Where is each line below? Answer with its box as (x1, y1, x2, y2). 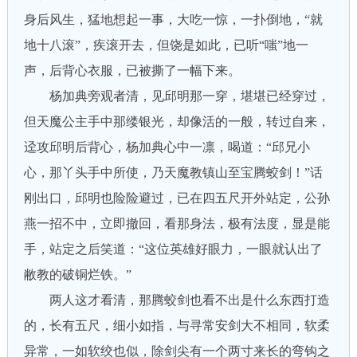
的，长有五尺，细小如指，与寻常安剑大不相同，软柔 (23, 319, 330, 332)
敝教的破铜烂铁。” (23, 268, 131, 281)
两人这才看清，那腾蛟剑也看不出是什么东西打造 (23, 293, 330, 307)
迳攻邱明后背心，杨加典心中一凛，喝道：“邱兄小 (23, 140, 310, 154)
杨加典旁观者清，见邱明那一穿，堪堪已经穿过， (23, 89, 330, 103)
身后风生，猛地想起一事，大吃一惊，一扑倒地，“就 (23, 13, 323, 26)
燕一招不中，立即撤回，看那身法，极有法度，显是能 (23, 217, 330, 230)
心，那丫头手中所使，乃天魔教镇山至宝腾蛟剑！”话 (23, 166, 323, 179)
